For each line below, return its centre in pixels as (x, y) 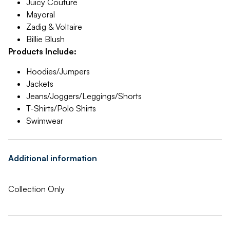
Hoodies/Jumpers (58, 71)
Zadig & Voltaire (54, 27)
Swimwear (45, 121)
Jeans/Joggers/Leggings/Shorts (84, 96)
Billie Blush (45, 39)
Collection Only (36, 189)
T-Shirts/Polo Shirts (61, 108)
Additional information (53, 158)
